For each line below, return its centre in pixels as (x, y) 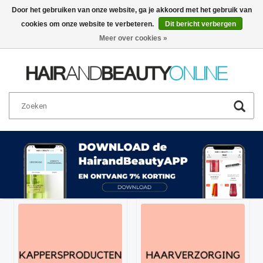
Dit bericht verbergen (200, 24)
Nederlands (194, 33)
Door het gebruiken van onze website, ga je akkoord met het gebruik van (131, 10)
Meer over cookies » (133, 38)
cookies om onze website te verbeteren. (88, 24)
